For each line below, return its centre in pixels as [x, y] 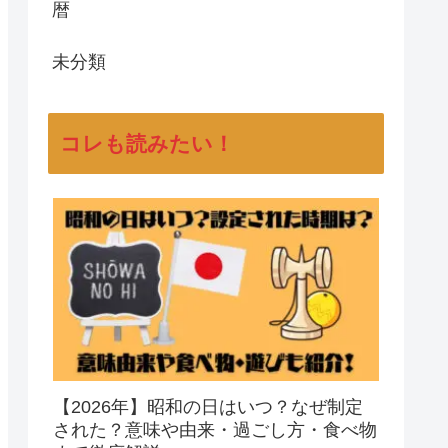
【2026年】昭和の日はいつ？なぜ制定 [208, 406]
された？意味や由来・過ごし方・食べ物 [215, 429]
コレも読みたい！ [147, 144]
